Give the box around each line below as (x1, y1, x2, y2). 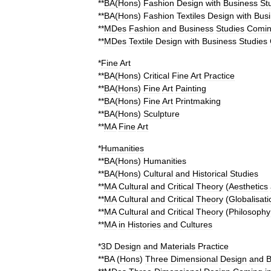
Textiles (177, 11, 205, 21)
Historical (192, 169, 227, 178)
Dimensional (171, 254, 218, 264)
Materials (160, 241, 195, 251)
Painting (175, 83, 206, 93)
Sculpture (143, 109, 180, 119)
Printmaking (175, 96, 221, 106)
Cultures (180, 220, 212, 229)
